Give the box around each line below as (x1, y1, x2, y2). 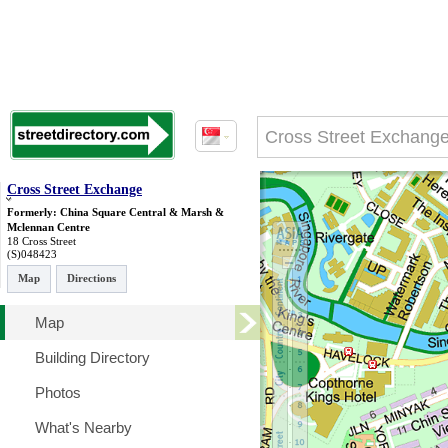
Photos (35, 384, 81, 401)
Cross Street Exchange (7, 182, 142, 197)
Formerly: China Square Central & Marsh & (7, 206, 224, 218)
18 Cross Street (7, 235, 76, 247)
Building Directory (35, 349, 150, 366)
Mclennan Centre (7, 221, 90, 233)
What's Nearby (35, 419, 132, 436)
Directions (67, 272, 116, 284)
